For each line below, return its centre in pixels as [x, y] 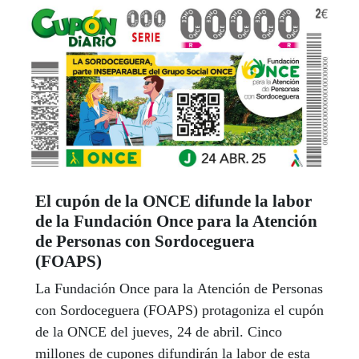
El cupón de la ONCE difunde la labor [173, 201]
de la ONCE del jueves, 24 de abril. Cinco [159, 331]
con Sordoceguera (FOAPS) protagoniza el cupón [179, 310]
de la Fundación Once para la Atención [176, 221]
